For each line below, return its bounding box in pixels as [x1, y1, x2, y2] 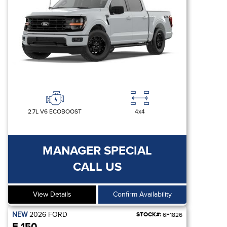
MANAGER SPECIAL [43, 143, 152, 158]
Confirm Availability [113, 190, 172, 199]
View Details [33, 190, 71, 199]
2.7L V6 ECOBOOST [28, 108, 82, 115]
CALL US [73, 160, 122, 174]
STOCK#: [136, 211, 161, 218]
